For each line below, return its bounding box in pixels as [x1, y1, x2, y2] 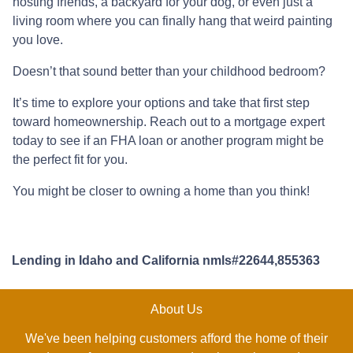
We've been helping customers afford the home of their [25, 331, 328, 345]
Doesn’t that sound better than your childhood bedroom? [13, 64, 325, 78]
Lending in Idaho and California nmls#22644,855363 [12, 253, 320, 267]
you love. [13, 32, 63, 46]
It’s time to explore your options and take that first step [13, 95, 310, 110]
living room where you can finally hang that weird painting [13, 13, 333, 28]
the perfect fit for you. [13, 152, 128, 166]
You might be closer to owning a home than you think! [13, 184, 310, 198]
